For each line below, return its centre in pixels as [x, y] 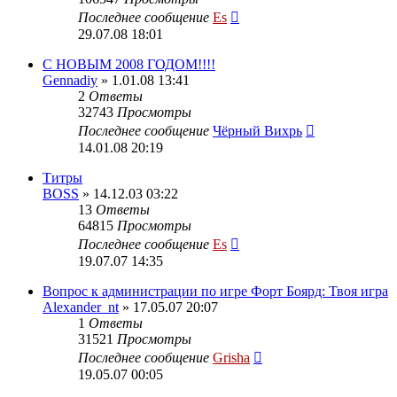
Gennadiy [70, 80]
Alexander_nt [81, 307]
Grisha [231, 357]
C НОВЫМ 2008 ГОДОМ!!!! [129, 64]
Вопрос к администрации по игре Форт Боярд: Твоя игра [215, 291]
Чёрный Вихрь [257, 130]
